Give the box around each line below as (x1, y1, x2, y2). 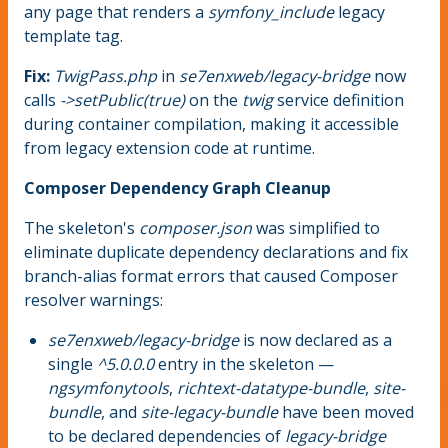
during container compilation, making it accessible (24, 113, 399, 136)
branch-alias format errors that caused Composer (24, 265, 398, 288)
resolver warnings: (24, 289, 163, 312)
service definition (273, 89, 404, 112)
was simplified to (252, 217, 380, 240)
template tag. (24, 25, 123, 48)
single (48, 353, 97, 376)
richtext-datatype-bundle (177, 377, 365, 400)
